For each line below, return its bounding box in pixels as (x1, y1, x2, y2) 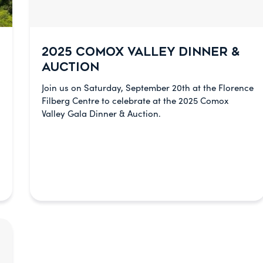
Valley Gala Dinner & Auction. (41, 107, 161, 119)
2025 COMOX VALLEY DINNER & (41, 45, 240, 59)
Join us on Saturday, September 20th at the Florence (41, 82, 254, 93)
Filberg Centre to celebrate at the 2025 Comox (41, 95, 228, 106)
